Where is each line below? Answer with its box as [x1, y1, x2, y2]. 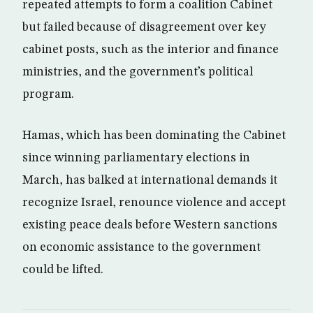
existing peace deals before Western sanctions [22, 219, 277, 231]
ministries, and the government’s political [22, 66, 253, 78]
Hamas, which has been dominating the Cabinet [22, 129, 286, 142]
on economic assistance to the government [22, 241, 261, 254]
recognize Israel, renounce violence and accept [22, 196, 286, 209]
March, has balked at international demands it [22, 174, 277, 187]
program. [22, 88, 74, 101]
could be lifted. [22, 263, 103, 276]
